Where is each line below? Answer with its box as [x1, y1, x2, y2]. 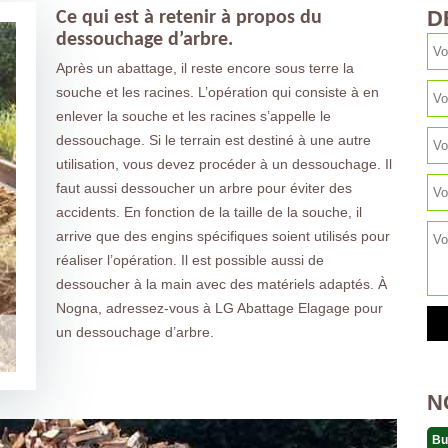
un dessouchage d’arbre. [55, 324, 214, 340]
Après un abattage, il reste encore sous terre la [55, 60, 354, 76]
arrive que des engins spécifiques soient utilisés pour [55, 228, 390, 244]
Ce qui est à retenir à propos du [55, 8, 322, 28]
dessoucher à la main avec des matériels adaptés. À [55, 276, 387, 292]
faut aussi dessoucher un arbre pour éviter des [55, 180, 352, 196]
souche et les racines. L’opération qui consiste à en [55, 84, 379, 100]
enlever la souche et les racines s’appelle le [55, 108, 331, 124]
